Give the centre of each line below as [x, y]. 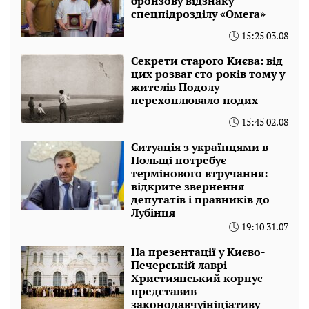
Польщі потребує [179, 160]
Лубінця [153, 212]
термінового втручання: [199, 173]
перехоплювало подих [195, 100]
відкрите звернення [188, 186]
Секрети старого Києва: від [207, 60]
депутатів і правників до [200, 199]
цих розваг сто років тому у [208, 73]
